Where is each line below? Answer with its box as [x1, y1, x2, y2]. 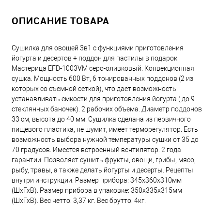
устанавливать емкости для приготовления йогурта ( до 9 [12, 94, 195, 103]
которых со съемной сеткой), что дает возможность [12, 84, 176, 93]
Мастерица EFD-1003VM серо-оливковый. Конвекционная [12, 64, 194, 72]
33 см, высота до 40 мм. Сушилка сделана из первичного [12, 115, 191, 123]
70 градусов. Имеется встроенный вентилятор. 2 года [12, 145, 181, 154]
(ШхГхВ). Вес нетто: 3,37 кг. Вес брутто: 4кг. [12, 196, 146, 204]
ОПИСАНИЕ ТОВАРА [12, 14, 109, 27]
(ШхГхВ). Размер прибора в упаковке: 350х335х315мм [12, 186, 182, 194]
